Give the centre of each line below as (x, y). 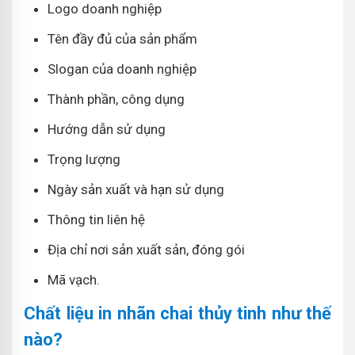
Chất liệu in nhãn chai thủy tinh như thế (177, 313)
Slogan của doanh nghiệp (122, 69)
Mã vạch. (74, 279)
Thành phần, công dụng (116, 99)
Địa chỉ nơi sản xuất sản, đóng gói (146, 249)
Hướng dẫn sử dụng (107, 129)
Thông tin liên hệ (96, 219)
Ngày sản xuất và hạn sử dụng (137, 189)
